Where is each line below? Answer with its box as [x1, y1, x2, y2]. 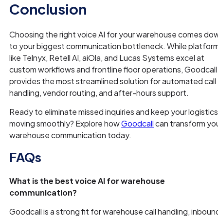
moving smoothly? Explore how [9, 118, 122, 129]
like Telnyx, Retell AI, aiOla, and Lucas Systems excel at [9, 53, 205, 63]
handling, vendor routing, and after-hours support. [9, 88, 189, 98]
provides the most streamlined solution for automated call [9, 76, 217, 87]
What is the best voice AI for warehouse [9, 176, 165, 186]
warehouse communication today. [9, 130, 132, 141]
